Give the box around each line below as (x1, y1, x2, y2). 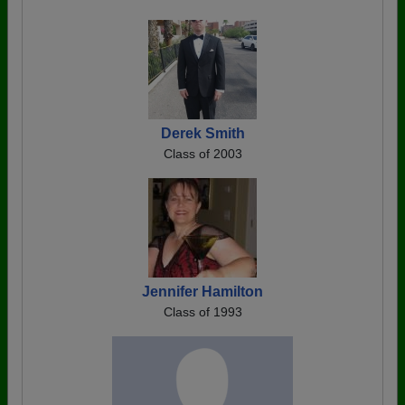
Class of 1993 (163, 304, 242, 319)
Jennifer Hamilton (142, 283, 263, 299)
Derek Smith (160, 125, 245, 141)
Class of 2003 (163, 146, 242, 161)
